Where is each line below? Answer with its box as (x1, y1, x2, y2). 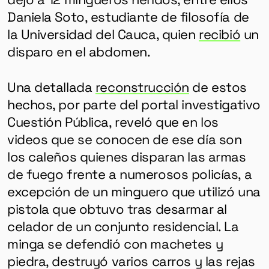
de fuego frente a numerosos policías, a (7, 165, 252, 183)
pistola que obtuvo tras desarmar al (7, 199, 227, 218)
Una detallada (7, 77, 95, 96)
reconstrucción (95, 77, 189, 96)
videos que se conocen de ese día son (7, 130, 242, 148)
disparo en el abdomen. (7, 42, 151, 61)
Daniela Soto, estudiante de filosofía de (7, 7, 249, 26)
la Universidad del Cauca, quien (7, 25, 199, 43)
